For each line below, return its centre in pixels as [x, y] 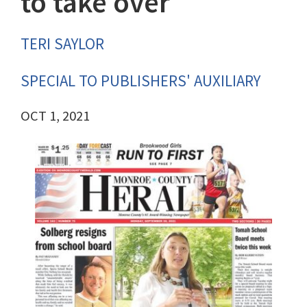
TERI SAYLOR [62, 44]
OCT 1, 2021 [55, 116]
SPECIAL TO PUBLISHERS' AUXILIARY [140, 81]
